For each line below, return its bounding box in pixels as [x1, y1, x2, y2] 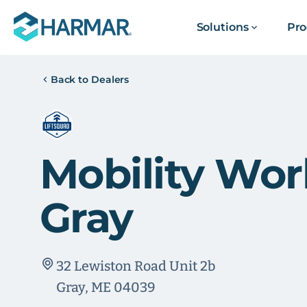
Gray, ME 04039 [56, 279, 156, 295]
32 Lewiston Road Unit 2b [56, 258, 215, 274]
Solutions [196, 21, 249, 34]
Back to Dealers [50, 73, 130, 86]
